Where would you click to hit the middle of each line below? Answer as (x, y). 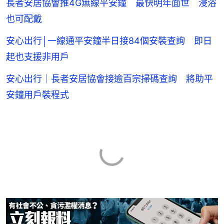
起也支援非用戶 (37, 56)
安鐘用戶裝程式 (37, 94)
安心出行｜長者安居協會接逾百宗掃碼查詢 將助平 (109, 78)
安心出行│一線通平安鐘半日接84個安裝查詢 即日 (109, 40)
